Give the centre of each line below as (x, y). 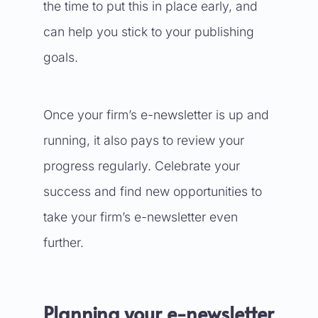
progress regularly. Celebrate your (141, 166)
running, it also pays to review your (143, 140)
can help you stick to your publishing (148, 32)
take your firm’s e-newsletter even (140, 217)
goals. (60, 57)
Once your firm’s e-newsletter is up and (156, 115)
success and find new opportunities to (152, 191)
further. (63, 242)
